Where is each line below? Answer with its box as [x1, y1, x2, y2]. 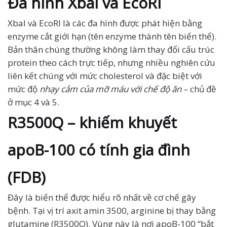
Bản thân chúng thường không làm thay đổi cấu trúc [8, 44, 214, 55]
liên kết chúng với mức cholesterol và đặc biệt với [8, 70, 202, 82]
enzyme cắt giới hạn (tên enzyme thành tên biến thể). [8, 30, 216, 42]
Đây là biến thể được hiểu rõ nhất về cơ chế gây [8, 192, 196, 203]
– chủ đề [181, 83, 216, 95]
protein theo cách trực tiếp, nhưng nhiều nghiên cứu [8, 57, 215, 68]
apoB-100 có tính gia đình [8, 139, 190, 160]
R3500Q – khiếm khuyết [8, 112, 177, 133]
